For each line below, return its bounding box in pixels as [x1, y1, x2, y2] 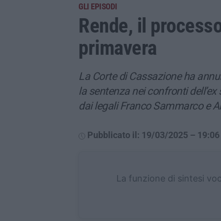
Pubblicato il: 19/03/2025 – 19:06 [87, 130, 220, 141]
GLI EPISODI [78, 1, 117, 12]
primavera [78, 36, 157, 60]
